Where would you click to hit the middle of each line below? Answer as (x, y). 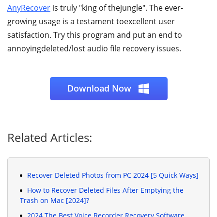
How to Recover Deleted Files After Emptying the (105, 190)
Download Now (100, 88)
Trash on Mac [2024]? (54, 200)
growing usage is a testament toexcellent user (91, 22)
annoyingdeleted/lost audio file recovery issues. (94, 49)
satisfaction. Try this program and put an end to (95, 35)
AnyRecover (29, 8)
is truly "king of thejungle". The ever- (117, 8)
